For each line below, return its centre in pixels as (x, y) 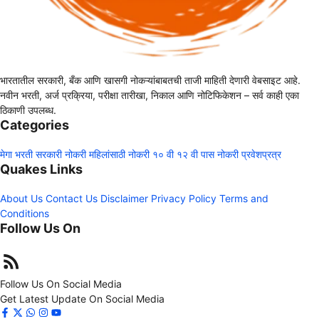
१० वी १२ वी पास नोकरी (195, 155)
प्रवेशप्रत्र (261, 155)
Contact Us (72, 199)
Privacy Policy (184, 199)
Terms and (244, 199)
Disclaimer (124, 199)
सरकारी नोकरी (61, 155)
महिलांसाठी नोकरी (119, 155)
